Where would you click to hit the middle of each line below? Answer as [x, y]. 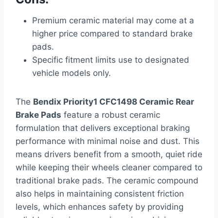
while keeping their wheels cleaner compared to [109, 168]
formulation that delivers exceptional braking [103, 128]
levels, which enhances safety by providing [100, 207]
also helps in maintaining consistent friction [100, 194]
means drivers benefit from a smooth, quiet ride [109, 154]
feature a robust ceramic [111, 115]
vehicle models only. [72, 73]
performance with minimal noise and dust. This [108, 141]
